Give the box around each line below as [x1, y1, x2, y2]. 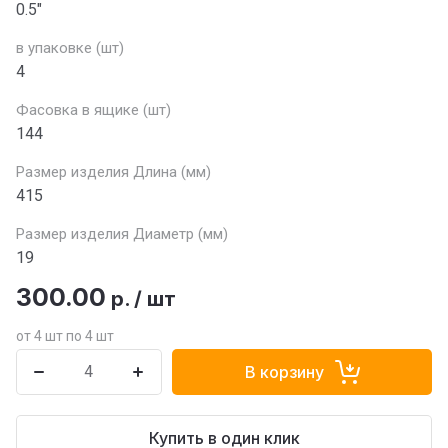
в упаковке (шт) [16, 39, 124, 57]
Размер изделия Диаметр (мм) [16, 225, 228, 243]
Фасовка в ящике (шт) [16, 101, 171, 119]
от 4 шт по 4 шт [16, 328, 114, 344]
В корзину [244, 362, 324, 382]
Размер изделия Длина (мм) [16, 163, 211, 181]
